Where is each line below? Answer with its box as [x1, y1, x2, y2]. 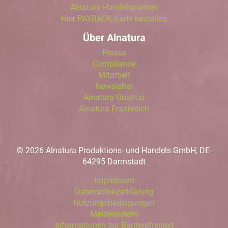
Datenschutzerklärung [74, 186, 154, 196]
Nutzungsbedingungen [73, 197, 155, 208]
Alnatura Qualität [83, 92, 145, 102]
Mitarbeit [98, 70, 130, 80]
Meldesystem [90, 209, 138, 219]
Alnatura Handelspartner [70, 2, 158, 12]
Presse [102, 47, 126, 58]
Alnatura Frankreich [79, 103, 149, 113]
